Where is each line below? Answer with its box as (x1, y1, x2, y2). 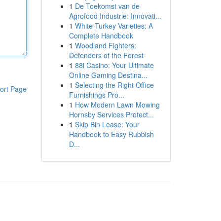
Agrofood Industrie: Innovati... (69, 11, 161, 21)
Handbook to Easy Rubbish (69, 129, 154, 139)
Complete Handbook (69, 31, 133, 40)
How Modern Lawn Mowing (74, 100, 160, 110)
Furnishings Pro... (69, 90, 124, 100)
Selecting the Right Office (74, 80, 154, 90)
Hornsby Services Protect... (69, 110, 154, 119)
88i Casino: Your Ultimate (74, 60, 154, 70)
